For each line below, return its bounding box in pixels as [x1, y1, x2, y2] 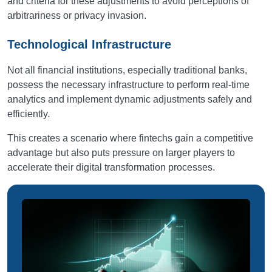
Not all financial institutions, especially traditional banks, [7, 65, 247, 75]
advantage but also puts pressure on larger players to [7, 148, 235, 158]
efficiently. [7, 109, 50, 119]
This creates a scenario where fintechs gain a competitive [7, 133, 253, 143]
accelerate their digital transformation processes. [7, 162, 215, 172]
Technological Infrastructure [7, 38, 171, 51]
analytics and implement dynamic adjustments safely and [7, 94, 252, 104]
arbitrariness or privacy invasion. [7, 10, 146, 21]
